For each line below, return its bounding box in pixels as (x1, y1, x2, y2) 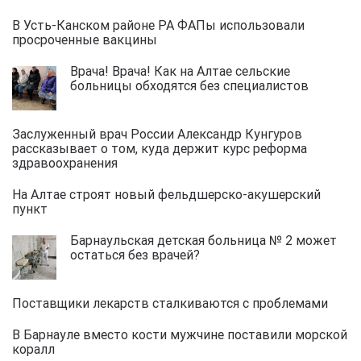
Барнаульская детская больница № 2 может (70, 231, 337, 248)
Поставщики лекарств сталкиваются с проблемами (12, 294, 338, 311)
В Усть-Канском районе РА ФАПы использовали (12, 16, 305, 33)
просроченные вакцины (12, 31, 167, 48)
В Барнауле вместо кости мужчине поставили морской (12, 326, 347, 342)
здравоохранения (12, 154, 127, 171)
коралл (12, 340, 64, 357)
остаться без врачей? (70, 246, 210, 263)
